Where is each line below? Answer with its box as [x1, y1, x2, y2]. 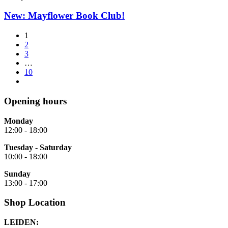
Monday [4, 116, 33, 125]
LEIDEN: [4, 218, 39, 227]
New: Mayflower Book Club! [4, 10, 125, 21]
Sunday [4, 169, 31, 178]
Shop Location [4, 197, 66, 208]
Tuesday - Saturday [4, 142, 72, 152]
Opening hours [4, 95, 67, 106]
